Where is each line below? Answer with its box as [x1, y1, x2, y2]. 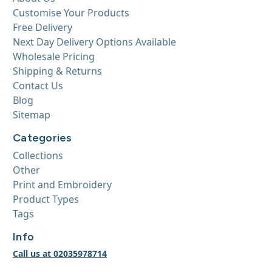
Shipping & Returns [13, 64, 102, 78]
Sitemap [13, 107, 50, 121]
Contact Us [13, 78, 63, 92]
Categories [13, 131, 72, 144]
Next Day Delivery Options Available [13, 35, 176, 49]
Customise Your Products [13, 5, 129, 19]
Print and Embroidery [13, 177, 112, 191]
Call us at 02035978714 [13, 247, 107, 259]
